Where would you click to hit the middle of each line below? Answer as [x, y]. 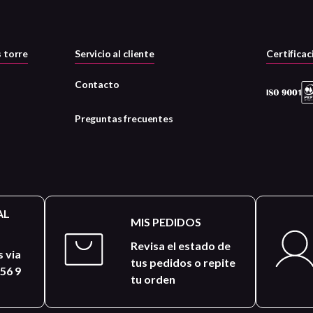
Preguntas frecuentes [124, 119]
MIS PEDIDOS [166, 221]
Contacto [97, 85]
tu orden [153, 279]
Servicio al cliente [114, 54]
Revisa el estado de [181, 245]
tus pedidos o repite [183, 262]
